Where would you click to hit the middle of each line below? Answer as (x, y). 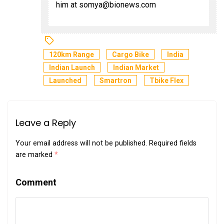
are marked (35, 154)
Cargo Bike (131, 54)
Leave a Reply (46, 122)
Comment (36, 182)
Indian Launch (72, 67)
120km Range (72, 54)
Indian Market (136, 67)
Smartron (116, 80)
